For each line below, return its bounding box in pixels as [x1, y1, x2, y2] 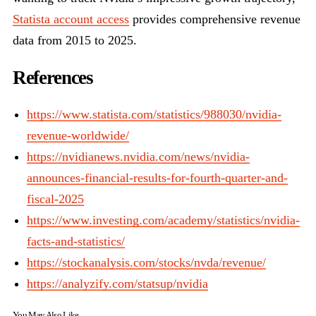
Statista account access [13, 12, 129, 27]
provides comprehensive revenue [129, 12, 300, 27]
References [13, 66, 93, 88]
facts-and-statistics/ [27, 234, 125, 249]
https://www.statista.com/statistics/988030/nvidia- [27, 107, 281, 122]
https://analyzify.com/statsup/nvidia [27, 276, 208, 291]
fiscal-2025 [27, 192, 84, 207]
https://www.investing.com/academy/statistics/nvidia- [27, 213, 300, 228]
